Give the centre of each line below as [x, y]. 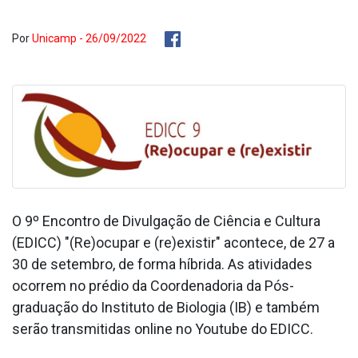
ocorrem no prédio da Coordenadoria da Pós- [153, 285]
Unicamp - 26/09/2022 [89, 38]
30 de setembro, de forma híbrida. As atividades [162, 264]
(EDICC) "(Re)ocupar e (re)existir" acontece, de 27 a [173, 242]
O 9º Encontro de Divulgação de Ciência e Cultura [166, 221]
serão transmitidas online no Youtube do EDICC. [163, 328]
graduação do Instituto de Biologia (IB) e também [166, 307]
